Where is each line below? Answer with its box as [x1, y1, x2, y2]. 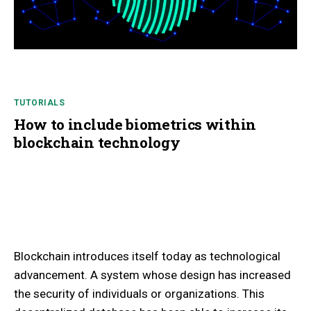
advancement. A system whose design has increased [14, 267, 291, 282]
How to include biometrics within [14, 114, 256, 134]
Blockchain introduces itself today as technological [14, 249, 280, 263]
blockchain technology [14, 132, 180, 152]
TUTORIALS [14, 97, 65, 108]
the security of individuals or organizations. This [14, 286, 264, 301]
